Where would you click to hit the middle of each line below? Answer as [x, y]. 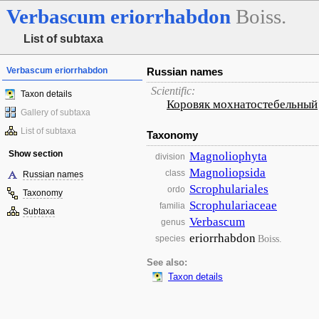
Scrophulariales [229, 189]
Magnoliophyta [228, 156]
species [170, 239]
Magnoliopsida [228, 173]
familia [172, 206]
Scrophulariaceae [233, 205]
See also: [167, 263]
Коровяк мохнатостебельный [242, 104]
